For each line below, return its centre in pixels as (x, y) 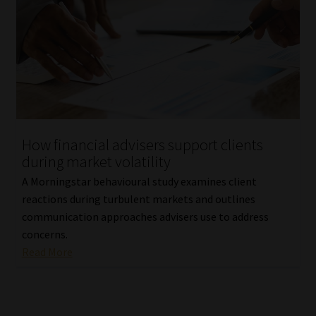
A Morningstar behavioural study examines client (139, 182)
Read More (47, 252)
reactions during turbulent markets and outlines (138, 199)
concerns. (44, 235)
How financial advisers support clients (142, 144)
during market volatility (96, 161)
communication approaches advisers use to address (145, 217)
